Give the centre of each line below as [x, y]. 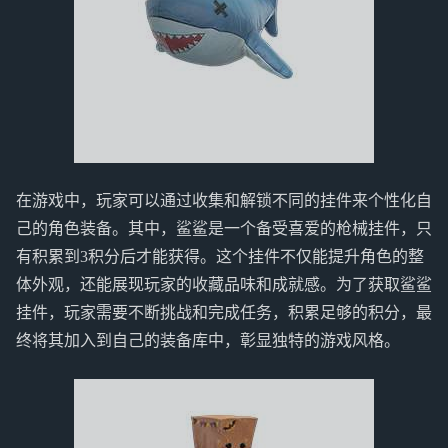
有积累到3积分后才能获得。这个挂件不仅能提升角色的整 [220, 257]
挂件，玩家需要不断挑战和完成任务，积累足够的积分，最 [224, 313]
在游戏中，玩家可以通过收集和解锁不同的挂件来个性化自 [224, 201]
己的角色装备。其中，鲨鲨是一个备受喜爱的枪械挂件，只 [224, 229]
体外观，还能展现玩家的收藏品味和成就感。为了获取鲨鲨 [224, 285]
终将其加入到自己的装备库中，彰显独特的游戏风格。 [208, 341]
